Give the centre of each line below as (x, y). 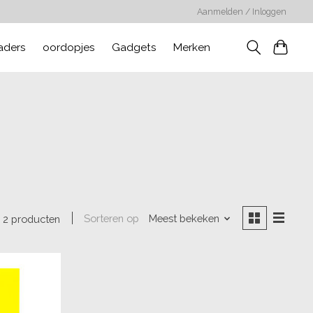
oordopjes (69, 47)
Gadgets (134, 47)
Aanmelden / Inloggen (242, 12)
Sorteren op (112, 219)
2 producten (32, 219)
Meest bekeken (184, 219)
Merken (192, 47)
